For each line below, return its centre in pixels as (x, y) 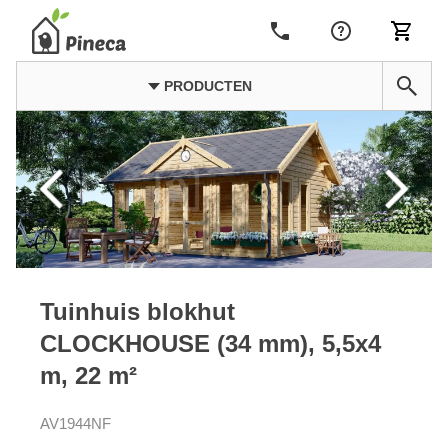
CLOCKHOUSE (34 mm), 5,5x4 (210, 343)
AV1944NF (75, 423)
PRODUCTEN (205, 86)
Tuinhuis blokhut (137, 311)
